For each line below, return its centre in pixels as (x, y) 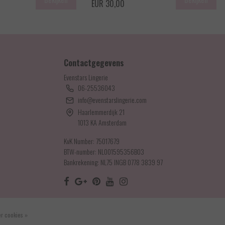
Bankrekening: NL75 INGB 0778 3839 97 (113, 162)
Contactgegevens (94, 63)
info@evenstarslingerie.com (112, 99)
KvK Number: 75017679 (92, 141)
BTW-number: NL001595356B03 (104, 151)
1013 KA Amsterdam (102, 122)
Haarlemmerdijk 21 (101, 111)
